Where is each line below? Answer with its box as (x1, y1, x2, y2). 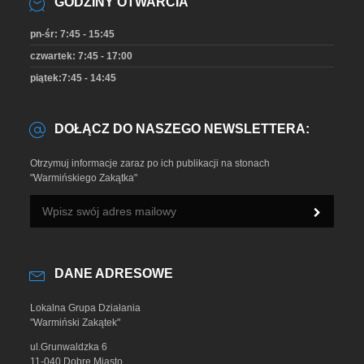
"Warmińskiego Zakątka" (30, 172, 138, 184)
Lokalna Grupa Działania (30, 302, 141, 314)
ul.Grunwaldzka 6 (30, 341, 108, 353)
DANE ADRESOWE (54, 266, 174, 281)
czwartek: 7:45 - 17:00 (30, 50, 133, 63)
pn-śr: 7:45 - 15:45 (30, 28, 115, 41)
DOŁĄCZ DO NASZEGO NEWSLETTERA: (54, 122, 310, 136)
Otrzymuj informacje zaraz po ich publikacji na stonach (30, 158, 271, 170)
